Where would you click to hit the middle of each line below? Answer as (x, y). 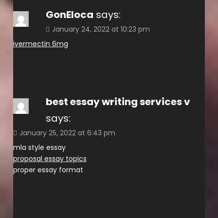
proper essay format (48, 170)
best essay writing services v (118, 101)
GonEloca (69, 14)
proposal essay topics (50, 158)
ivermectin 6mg (40, 44)
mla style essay (39, 147)
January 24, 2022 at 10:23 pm (101, 29)
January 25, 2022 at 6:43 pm (67, 133)
